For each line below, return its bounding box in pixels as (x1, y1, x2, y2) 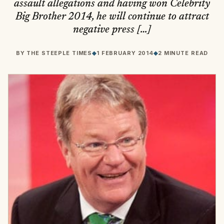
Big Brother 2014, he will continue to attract (15, 11, 209, 22)
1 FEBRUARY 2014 (96, 49, 154, 57)
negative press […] (73, 24, 151, 35)
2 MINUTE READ (157, 49, 208, 57)
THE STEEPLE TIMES (26, 49, 92, 57)
